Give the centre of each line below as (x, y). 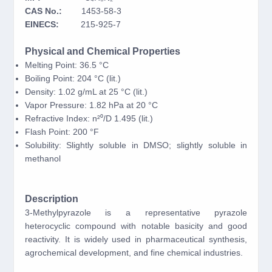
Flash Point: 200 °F (62, 132)
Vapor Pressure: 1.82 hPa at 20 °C (91, 105)
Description (51, 199)
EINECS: (53, 24)
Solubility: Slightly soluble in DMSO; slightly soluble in (136, 145)
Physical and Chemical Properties (102, 51)
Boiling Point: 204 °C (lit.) (73, 78)
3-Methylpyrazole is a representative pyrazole (136, 212)
